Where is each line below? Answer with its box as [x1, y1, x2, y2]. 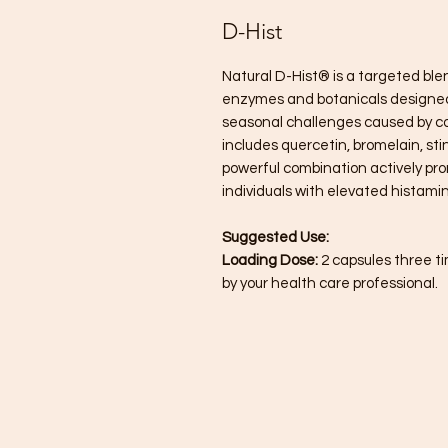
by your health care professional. [222, 275, 438, 291]
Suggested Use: [222, 229, 329, 245]
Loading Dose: [222, 252, 321, 268]
